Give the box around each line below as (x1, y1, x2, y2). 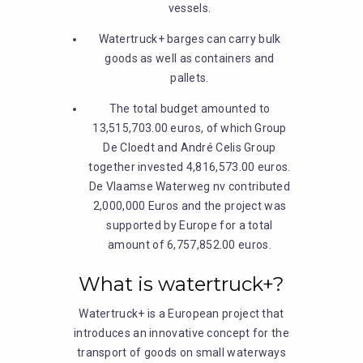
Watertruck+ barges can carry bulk (98, 32, 281, 45)
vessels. (168, 2, 211, 15)
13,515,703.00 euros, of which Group (92, 122, 287, 135)
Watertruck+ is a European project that (79, 307, 284, 320)
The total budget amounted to (109, 102, 271, 115)
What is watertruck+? (79, 272, 284, 296)
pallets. (170, 71, 209, 84)
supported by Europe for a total (106, 219, 273, 232)
